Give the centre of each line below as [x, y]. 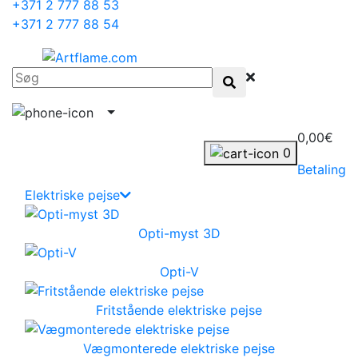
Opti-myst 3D [179, 233]
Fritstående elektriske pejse [179, 310]
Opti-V [179, 271]
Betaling [322, 169]
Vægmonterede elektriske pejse [179, 348]
